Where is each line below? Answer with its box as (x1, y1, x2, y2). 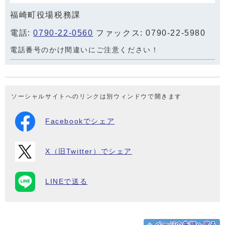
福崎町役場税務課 (10, 11, 81, 19)
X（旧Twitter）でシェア (45, 148, 132, 155)
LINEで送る (45, 178, 88, 185)
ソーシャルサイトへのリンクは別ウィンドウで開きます (11, 93, 182, 100)
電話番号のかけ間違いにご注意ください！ (10, 46, 159, 54)
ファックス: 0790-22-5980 (93, 29, 206, 37)
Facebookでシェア (45, 118, 115, 125)
